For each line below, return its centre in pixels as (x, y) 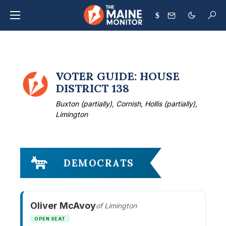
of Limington (116, 206)
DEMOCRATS (99, 163)
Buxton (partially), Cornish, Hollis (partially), (127, 104)
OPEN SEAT (50, 219)
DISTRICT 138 (93, 88)
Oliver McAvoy (63, 206)
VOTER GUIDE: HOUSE (118, 76)
